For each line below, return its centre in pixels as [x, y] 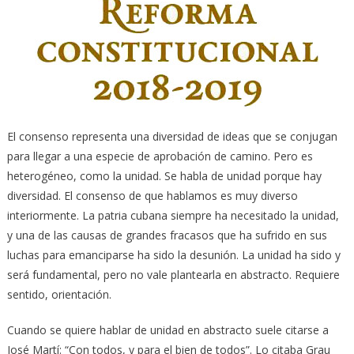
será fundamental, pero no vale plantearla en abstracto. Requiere [173, 275]
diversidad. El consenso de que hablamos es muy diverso [152, 196]
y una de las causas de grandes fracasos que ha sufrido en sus [167, 235]
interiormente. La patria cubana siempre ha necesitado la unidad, [173, 216]
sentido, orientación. [59, 295]
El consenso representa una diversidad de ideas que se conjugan [172, 137]
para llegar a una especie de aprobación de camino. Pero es [160, 156]
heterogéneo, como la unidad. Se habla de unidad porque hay [164, 176]
